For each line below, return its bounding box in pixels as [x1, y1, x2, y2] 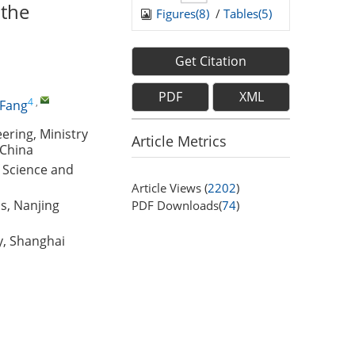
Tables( [223, 5, 261, 21]
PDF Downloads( [132, 197, 222, 213]
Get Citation [175, 52, 246, 70]
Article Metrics [132, 131, 227, 151]
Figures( [156, 5, 199, 21]
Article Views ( [132, 179, 208, 196]
